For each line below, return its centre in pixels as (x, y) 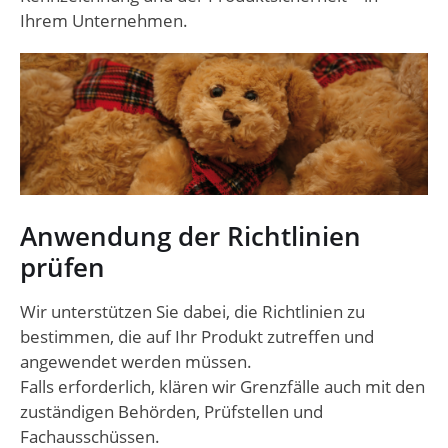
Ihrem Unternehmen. (104, 20)
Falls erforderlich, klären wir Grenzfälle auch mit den (222, 387)
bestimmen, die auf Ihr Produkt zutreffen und (197, 337)
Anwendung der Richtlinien (190, 236)
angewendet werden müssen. (136, 362)
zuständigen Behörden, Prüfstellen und (171, 412)
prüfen (62, 267)
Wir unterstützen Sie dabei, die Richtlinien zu (192, 312)
